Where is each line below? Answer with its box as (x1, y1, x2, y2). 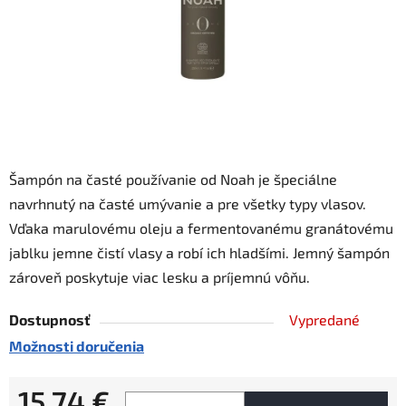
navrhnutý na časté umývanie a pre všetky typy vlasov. (9, 195, 366, 213)
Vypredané (289, 311, 360, 329)
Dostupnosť (9, 311, 91, 329)
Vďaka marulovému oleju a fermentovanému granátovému (9, 219, 393, 237)
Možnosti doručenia (9, 337, 144, 355)
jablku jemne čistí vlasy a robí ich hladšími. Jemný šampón (9, 244, 390, 262)
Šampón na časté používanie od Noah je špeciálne (9, 170, 337, 188)
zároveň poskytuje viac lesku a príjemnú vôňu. (9, 268, 310, 286)
